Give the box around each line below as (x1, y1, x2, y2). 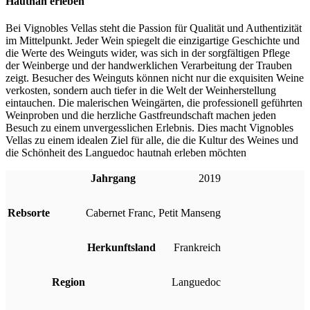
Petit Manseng (158, 206, 221, 219)
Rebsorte (8, 206, 50, 219)
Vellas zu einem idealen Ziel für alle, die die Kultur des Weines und (6, 134, 298, 146)
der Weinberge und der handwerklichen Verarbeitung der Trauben (6, 59, 292, 71)
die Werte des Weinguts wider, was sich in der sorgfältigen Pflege (6, 46, 290, 59)
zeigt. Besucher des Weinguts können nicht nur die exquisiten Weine (6, 71, 304, 84)
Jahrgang (91, 172, 136, 184)
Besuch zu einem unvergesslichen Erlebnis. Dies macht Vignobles (6, 121, 293, 134)
